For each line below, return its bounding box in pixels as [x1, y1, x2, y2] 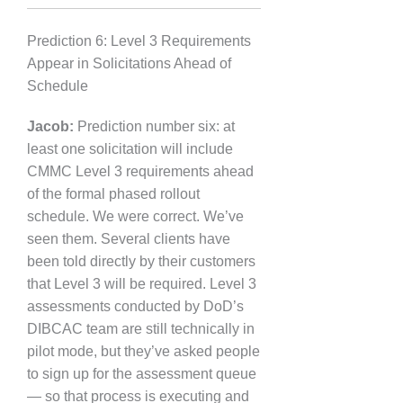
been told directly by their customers [27, 254, 255, 269]
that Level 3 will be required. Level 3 [27, 276, 256, 291]
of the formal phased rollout [27, 186, 200, 201]
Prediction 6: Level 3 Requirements [27, 33, 251, 49]
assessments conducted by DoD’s [27, 299, 244, 314]
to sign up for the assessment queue [27, 366, 256, 381]
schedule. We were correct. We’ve [27, 209, 244, 224]
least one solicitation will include [27, 141, 233, 157]
